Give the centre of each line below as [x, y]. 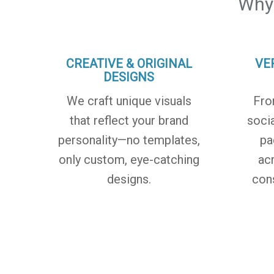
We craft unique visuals [129, 101]
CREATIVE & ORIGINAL [129, 63]
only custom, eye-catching [129, 159]
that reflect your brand [129, 120]
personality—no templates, [129, 140]
